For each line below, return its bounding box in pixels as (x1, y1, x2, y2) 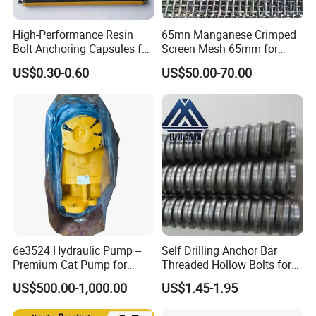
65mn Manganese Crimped (161, 27, 296, 43)
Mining (161, 270, 196, 286)
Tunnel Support (13, 55, 90, 71)
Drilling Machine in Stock (13, 270, 138, 286)
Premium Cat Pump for (13, 256, 128, 272)
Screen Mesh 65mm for (161, 41, 278, 57)
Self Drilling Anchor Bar (161, 242, 277, 258)
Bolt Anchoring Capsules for (13, 41, 152, 57)
